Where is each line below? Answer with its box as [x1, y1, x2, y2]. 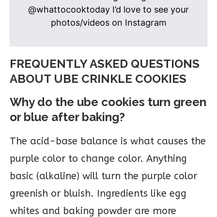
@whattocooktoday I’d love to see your [28, 4, 189, 15]
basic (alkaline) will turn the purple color [10, 170, 197, 182]
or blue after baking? [10, 109, 125, 124]
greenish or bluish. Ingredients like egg [10, 187, 186, 199]
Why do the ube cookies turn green [10, 94, 206, 109]
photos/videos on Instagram [50, 17, 167, 28]
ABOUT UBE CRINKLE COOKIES [10, 71, 186, 86]
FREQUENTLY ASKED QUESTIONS [10, 56, 200, 71]
